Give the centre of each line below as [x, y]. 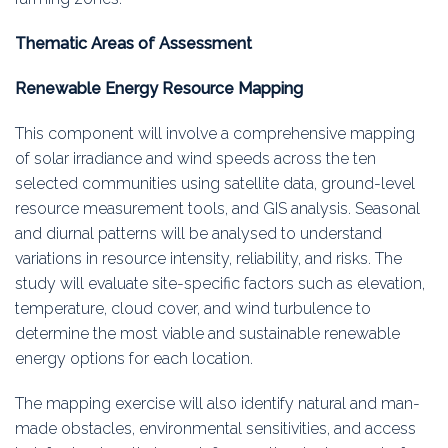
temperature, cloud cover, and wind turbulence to [193, 309]
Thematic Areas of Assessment [133, 44]
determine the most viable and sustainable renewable [207, 334]
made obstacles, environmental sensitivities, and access [215, 429]
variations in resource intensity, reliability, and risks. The [208, 259]
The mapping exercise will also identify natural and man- [217, 404]
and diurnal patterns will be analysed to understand [198, 234]
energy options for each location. [134, 359]
